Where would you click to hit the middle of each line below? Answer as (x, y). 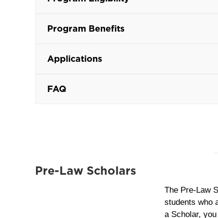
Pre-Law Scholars (86, 171)
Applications (75, 59)
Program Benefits (86, 29)
